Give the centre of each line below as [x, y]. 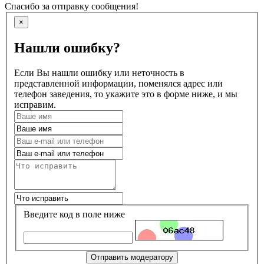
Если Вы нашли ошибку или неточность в [99, 72]
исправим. [35, 104]
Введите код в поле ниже [74, 214]
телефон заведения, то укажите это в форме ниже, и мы [126, 94]
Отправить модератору [132, 257]
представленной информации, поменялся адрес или [118, 83]
